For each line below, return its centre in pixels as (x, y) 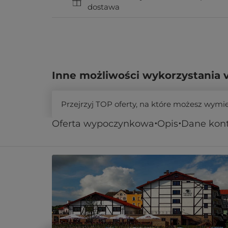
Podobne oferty (87, 132)
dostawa (104, 7)
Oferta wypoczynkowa (103, 124)
